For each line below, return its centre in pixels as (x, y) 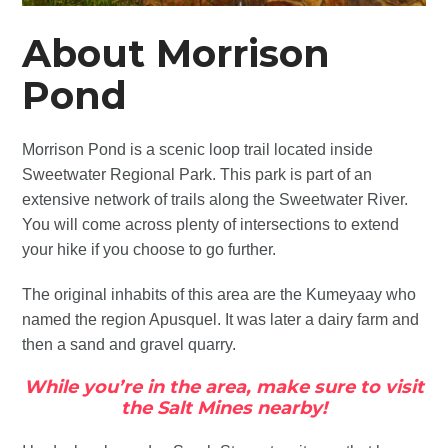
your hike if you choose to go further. (149, 249)
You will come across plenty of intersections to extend (211, 224)
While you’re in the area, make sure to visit (224, 386)
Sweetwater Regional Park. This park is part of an (197, 174)
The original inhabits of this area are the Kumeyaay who (219, 294)
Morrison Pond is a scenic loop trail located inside (198, 149)
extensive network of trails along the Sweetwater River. (215, 199)
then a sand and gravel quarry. (129, 344)
